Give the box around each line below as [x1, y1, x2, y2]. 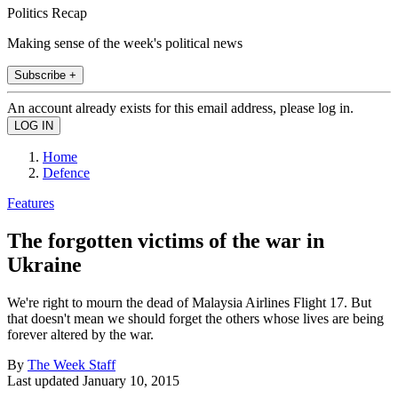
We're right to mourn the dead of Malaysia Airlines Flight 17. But [7, 294, 371, 310]
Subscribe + [14, 68, 76, 82]
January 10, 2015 [83, 372, 179, 388]
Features [7, 195, 54, 211]
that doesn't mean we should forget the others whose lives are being [7, 310, 384, 326]
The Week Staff [28, 356, 115, 372]
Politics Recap [7, 4, 87, 20]
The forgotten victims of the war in [7, 228, 324, 252]
